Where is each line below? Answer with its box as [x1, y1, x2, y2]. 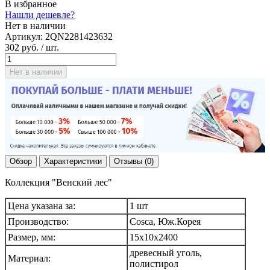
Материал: [8, 253, 51, 264]
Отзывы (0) [114, 157, 154, 166]
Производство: [8, 216, 69, 227]
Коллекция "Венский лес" [5, 177, 112, 188]
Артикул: [5, 31, 43, 42]
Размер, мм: [8, 232, 55, 243]
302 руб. [5, 42, 39, 52]
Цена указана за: [8, 201, 75, 212]
